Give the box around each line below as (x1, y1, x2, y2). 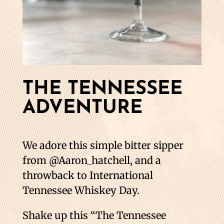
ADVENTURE (22, 98, 142, 118)
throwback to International (22, 168, 153, 181)
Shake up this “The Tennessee (22, 208, 166, 221)
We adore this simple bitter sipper (22, 138, 183, 151)
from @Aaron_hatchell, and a (22, 153, 161, 166)
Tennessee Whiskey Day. (22, 183, 139, 196)
